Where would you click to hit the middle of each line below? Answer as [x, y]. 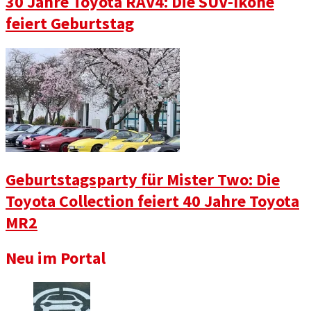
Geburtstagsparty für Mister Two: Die [143, 179]
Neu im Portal [56, 258]
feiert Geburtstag [70, 23]
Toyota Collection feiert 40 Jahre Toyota [152, 201]
